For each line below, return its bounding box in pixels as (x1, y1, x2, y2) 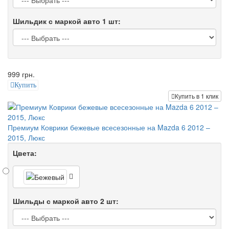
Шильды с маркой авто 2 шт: (13, 195, 119, 206)
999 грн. (8, 68, 35, 79)
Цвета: (13, 147, 37, 158)
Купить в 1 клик (175, 91, 218, 100)
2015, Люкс (8, 132, 45, 143)
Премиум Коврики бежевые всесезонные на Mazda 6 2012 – (8, 122, 210, 132)
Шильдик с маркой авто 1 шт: (13, 15, 121, 26)
